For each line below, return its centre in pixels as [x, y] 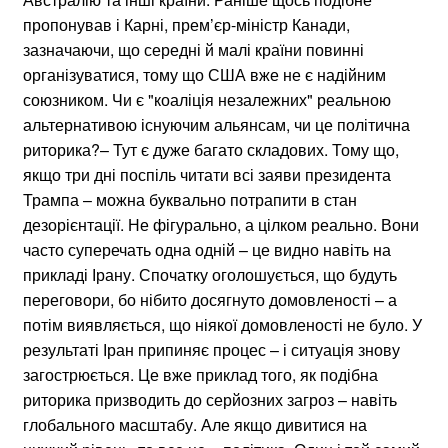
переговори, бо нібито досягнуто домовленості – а [210, 299]
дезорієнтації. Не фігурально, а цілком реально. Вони [221, 224]
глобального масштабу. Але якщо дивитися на [195, 424]
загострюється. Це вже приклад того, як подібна [200, 374]
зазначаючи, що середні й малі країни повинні [193, 49]
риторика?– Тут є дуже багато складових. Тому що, [211, 149]
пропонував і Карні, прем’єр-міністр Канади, [186, 24]
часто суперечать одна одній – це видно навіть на [207, 249]
